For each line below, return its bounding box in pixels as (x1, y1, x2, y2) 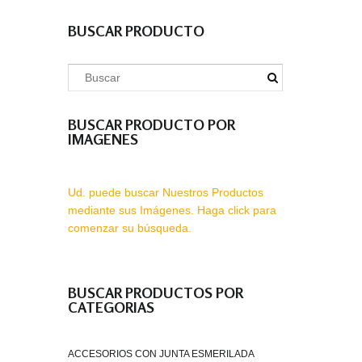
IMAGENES (68, 130, 138, 148)
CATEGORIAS (68, 298, 154, 316)
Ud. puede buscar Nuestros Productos (68, 186, 263, 199)
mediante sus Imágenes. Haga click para (68, 204, 276, 217)
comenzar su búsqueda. (68, 221, 192, 234)
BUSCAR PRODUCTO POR (68, 116, 235, 133)
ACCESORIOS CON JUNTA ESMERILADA (68, 348, 255, 360)
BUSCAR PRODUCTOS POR (68, 284, 243, 301)
